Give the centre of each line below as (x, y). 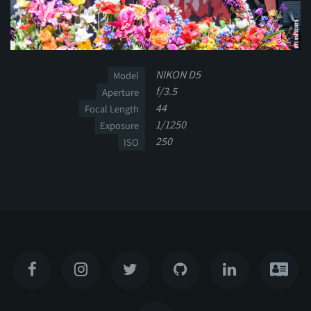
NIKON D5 (178, 74)
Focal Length (112, 108)
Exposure (120, 125)
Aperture (121, 92)
